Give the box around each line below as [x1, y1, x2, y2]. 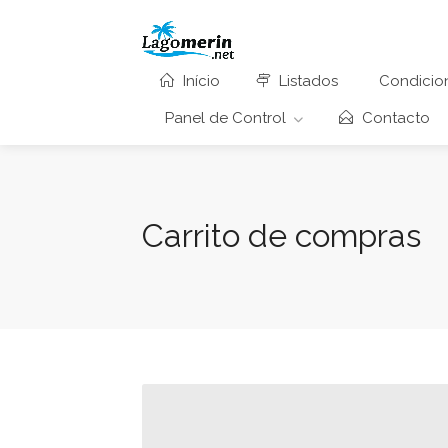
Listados [275, 71, 338, 90]
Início [179, 71, 220, 90]
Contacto [358, 108, 430, 127]
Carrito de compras [142, 216, 421, 254]
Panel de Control [165, 108, 286, 127]
